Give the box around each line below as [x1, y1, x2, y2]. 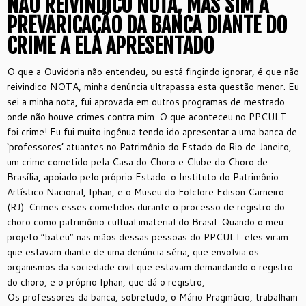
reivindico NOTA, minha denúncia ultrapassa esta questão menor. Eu [7, 80, 299, 94]
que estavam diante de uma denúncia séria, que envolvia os [7, 245, 259, 259]
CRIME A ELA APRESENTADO [7, 33, 214, 59]
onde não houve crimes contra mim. [7, 110, 159, 124]
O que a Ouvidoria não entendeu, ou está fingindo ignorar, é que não [7, 65, 299, 79]
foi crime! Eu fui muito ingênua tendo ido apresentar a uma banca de [7, 125, 297, 139]
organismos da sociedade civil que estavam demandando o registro [7, 260, 293, 274]
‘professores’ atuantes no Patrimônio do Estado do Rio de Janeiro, [7, 140, 292, 154]
